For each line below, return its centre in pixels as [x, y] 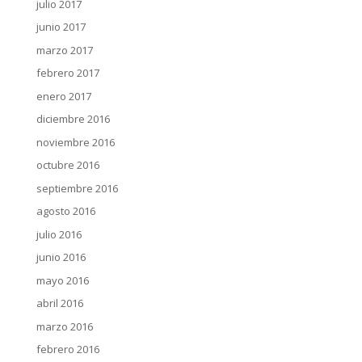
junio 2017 [61, 27]
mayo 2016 [62, 280]
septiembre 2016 [77, 188]
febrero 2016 [67, 349]
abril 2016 [59, 303]
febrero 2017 [67, 73]
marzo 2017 [64, 50]
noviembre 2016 [75, 142]
